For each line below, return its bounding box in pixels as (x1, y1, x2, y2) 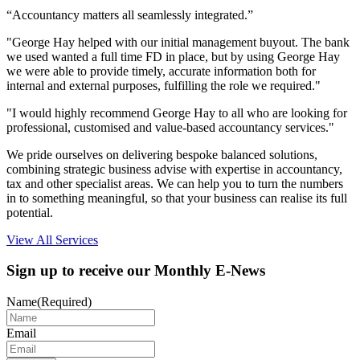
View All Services (6, 232, 98, 247)
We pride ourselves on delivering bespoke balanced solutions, (6, 147, 317, 162)
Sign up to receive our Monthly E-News (6, 262, 265, 280)
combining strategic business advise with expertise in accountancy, (6, 162, 342, 176)
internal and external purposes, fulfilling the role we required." (6, 78, 321, 92)
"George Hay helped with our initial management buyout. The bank (6, 35, 350, 49)
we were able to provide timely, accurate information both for (6, 63, 316, 78)
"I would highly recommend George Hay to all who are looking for (6, 105, 347, 120)
